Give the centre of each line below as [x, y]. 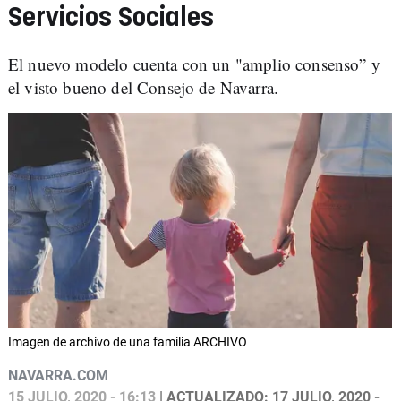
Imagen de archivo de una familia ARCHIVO [128, 342]
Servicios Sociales [111, 18]
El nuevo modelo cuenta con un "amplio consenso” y [194, 64]
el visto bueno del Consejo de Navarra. [144, 87]
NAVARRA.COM [58, 376]
